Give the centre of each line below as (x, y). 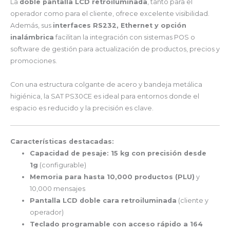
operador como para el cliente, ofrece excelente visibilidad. (110, 14)
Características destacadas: (62, 141)
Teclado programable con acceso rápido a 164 (117, 224)
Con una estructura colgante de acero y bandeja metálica (106, 84)
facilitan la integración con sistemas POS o (124, 37)
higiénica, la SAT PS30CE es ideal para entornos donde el (105, 96)
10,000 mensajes (58, 188)
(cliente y (193, 200)
